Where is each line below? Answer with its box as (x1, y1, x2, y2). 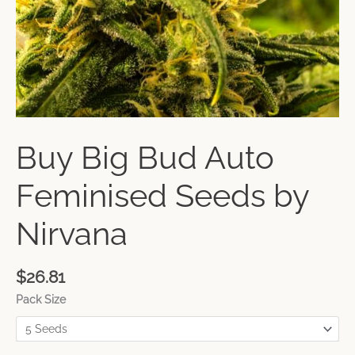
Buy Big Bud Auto (16, 139, 274, 177)
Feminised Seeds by (16, 177, 309, 215)
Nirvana (16, 215, 128, 253)
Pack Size (16, 293, 66, 307)
